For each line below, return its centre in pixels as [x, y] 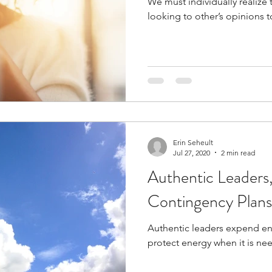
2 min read [238, 152]
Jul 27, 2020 [192, 152]
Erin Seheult [193, 142]
